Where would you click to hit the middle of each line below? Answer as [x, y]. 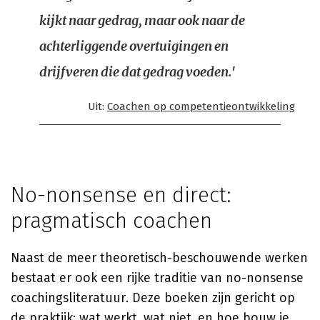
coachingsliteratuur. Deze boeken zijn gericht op [153, 298]
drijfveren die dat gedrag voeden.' [137, 72]
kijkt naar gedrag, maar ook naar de [142, 20]
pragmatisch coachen [111, 221]
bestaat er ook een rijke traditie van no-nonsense [157, 278]
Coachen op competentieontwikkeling [201, 106]
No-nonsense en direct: [121, 195]
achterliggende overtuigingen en [134, 46]
